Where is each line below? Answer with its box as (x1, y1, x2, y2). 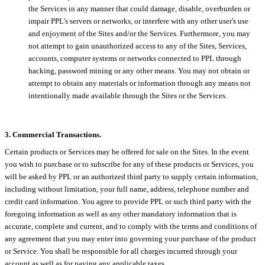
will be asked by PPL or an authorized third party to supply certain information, (5, 172, 258, 181)
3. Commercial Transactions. (5, 130, 101, 139)
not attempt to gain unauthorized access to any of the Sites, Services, (28, 41, 247, 50)
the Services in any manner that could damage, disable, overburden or (28, 4, 250, 13)
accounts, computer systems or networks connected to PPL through (28, 53, 241, 63)
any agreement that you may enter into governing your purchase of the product (5, 234, 256, 243)
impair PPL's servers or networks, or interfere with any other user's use (28, 16, 248, 25)
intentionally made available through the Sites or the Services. (28, 91, 229, 100)
